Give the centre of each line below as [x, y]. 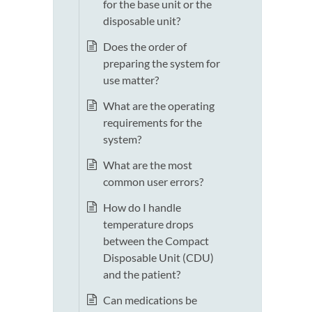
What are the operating [159, 106]
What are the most [148, 165]
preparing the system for [162, 63]
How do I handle [142, 208]
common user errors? [153, 182]
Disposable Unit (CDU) [158, 258]
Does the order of [145, 47]
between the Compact [156, 241]
